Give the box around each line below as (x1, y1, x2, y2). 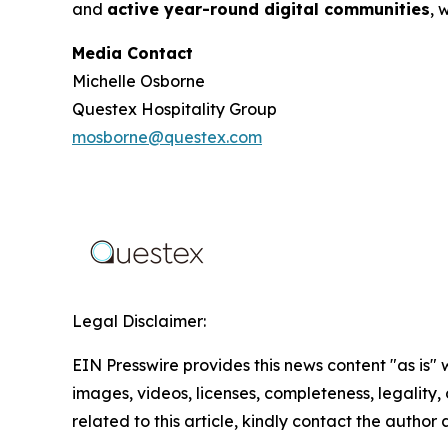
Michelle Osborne (72, 70, 205, 91)
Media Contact (72, 42, 193, 63)
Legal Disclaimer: (72, 310, 206, 331)
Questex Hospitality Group (72, 98, 277, 119)
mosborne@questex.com (72, 126, 262, 147)
